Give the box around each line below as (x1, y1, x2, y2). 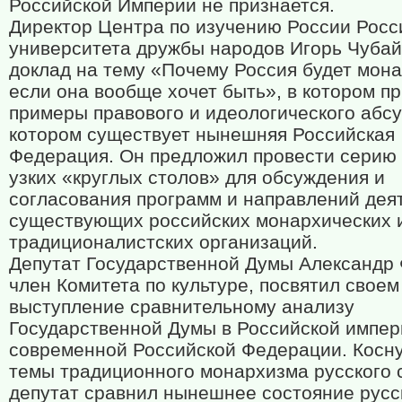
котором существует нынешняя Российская (9, 124, 395, 145)
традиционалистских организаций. (9, 232, 318, 253)
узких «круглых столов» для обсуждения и (9, 167, 385, 188)
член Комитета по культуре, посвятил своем (9, 275, 399, 296)
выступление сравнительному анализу (9, 296, 354, 318)
